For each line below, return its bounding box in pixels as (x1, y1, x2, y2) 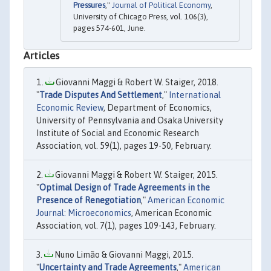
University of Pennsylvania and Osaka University (36, 115, 223, 125)
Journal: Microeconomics (36, 207, 131, 218)
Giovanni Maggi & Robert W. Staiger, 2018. (54, 77, 218, 87)
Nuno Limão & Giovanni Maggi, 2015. (53, 249, 194, 260)
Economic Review (36, 102, 103, 113)
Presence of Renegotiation (36, 195, 141, 205)
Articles (24, 49, 59, 62)
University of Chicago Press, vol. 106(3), (73, 11, 208, 21)
